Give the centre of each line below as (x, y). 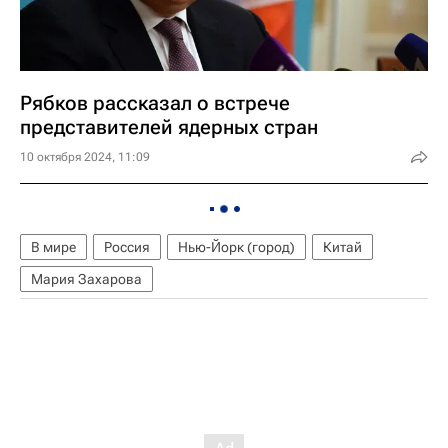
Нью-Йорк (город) (236, 247)
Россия (127, 247)
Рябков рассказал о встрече (155, 103)
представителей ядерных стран (169, 127)
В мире (53, 247)
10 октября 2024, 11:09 (85, 157)
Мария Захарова (86, 279)
